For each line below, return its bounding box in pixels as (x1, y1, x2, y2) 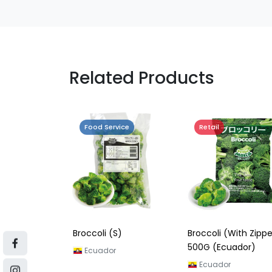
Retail (199, 122, 220, 132)
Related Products (69, 66, 214, 90)
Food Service (84, 122, 129, 132)
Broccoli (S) (73, 227, 122, 240)
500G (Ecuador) (188, 241, 256, 254)
